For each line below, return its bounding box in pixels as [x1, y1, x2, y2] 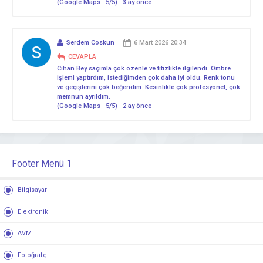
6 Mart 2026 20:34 [134, 38, 186, 46]
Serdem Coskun [66, 38, 114, 46]
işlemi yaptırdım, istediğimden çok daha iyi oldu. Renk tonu [57, 73, 235, 82]
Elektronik [18, 207, 48, 215]
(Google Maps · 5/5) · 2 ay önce [57, 102, 151, 110]
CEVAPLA [68, 52, 96, 60]
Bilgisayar [18, 186, 47, 194]
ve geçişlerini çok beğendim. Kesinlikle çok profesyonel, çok [57, 83, 240, 91]
